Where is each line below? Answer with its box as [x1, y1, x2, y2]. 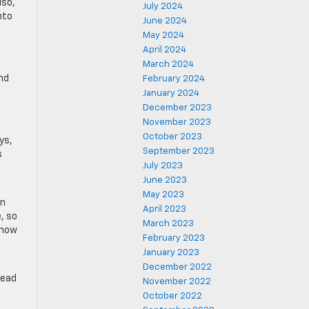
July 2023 [143, 161, 183, 170]
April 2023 [143, 205, 186, 214]
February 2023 [143, 234, 205, 243]
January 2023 [143, 248, 199, 257]
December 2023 [143, 103, 212, 112]
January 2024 [143, 89, 199, 98]
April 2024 [143, 46, 186, 54]
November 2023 [143, 118, 211, 127]
